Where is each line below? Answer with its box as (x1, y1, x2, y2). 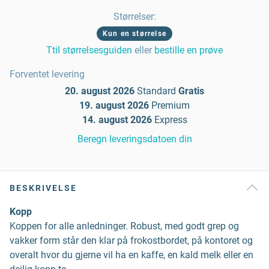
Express (154, 114, 187, 125)
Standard (137, 85, 176, 97)
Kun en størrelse (102, 29, 167, 38)
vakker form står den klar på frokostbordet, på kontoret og (10, 235, 253, 246)
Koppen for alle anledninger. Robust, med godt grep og (10, 220, 239, 232)
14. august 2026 (82, 114, 152, 125)
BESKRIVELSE (10, 183, 77, 193)
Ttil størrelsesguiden (46, 44, 132, 56)
